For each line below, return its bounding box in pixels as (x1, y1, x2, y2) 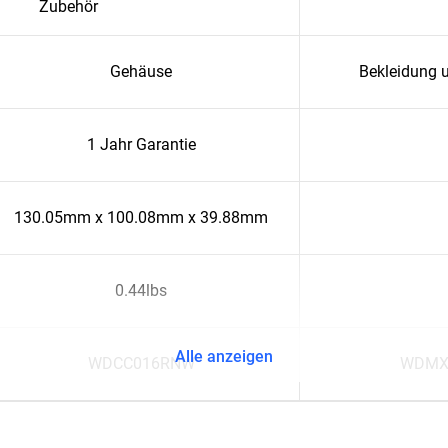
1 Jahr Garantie (86, 135, 196, 154)
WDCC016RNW (87, 354, 195, 373)
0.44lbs (115, 281, 167, 300)
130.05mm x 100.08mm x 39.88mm (14, 208, 268, 227)
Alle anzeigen (175, 347, 274, 366)
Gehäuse (110, 62, 172, 81)
